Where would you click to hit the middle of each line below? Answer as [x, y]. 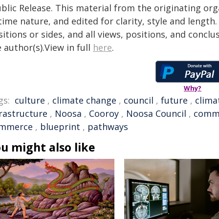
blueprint [60, 127]
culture [30, 100]
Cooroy [104, 113]
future [174, 100]
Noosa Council [156, 113]
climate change [84, 100]
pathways [108, 127]
